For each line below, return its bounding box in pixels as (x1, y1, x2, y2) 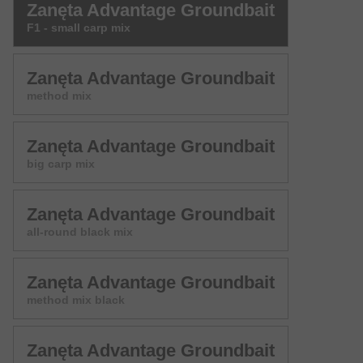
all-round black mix (27, 224, 133, 238)
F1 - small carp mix (27, 20, 130, 34)
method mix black (27, 293, 125, 306)
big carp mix (27, 156, 95, 170)
